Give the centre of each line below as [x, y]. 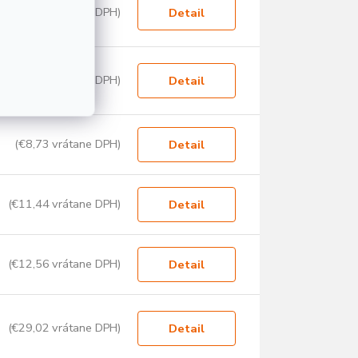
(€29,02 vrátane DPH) [64, 328]
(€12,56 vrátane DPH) [64, 264]
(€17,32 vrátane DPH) [64, 12]
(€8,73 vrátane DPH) [68, 144]
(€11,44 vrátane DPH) [64, 204]
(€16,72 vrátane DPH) [64, 80]
